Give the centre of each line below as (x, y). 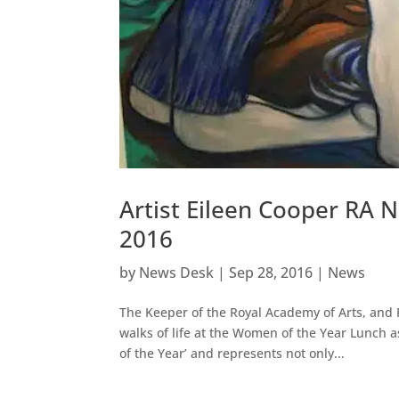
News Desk (177, 272)
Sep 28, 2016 (271, 272)
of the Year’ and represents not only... (232, 353)
